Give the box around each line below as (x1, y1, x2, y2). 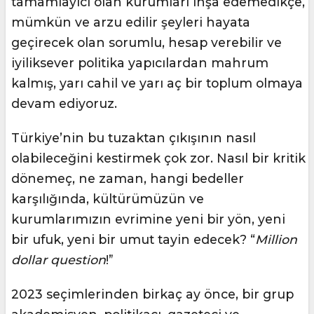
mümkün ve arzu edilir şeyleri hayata (11, 15, 250, 30)
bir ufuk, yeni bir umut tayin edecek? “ (11, 232, 255, 247)
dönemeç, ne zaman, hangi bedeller (11, 171, 244, 186)
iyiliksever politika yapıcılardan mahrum (11, 55, 268, 71)
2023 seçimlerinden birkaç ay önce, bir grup (11, 287, 294, 302)
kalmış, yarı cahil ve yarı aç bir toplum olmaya (11, 76, 303, 91)
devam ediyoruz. (11, 96, 117, 111)
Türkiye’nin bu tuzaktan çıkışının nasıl (11, 130, 256, 146)
